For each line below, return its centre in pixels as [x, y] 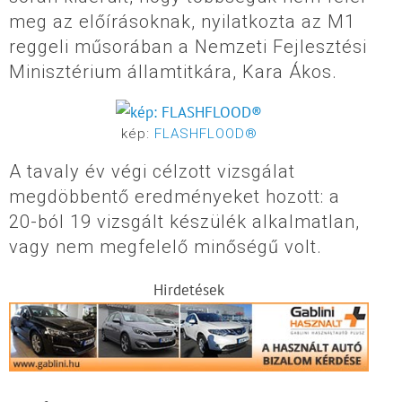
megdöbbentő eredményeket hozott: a [175, 196]
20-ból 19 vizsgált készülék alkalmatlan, [184, 221]
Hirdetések [189, 289]
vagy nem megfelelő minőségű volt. [166, 246]
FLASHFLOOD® [205, 133]
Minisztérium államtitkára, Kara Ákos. [173, 72]
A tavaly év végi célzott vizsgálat [152, 171]
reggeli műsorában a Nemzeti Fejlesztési [188, 47]
